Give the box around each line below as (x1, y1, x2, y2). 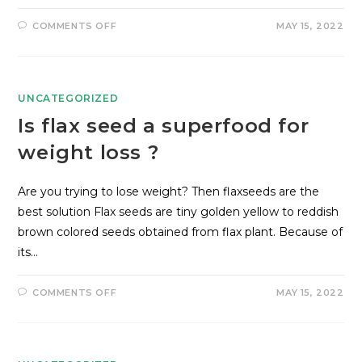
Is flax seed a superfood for (18, 114, 309, 137)
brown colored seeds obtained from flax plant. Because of (18, 225, 343, 239)
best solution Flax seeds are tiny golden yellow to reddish (18, 204, 339, 219)
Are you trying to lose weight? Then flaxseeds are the (18, 184, 320, 199)
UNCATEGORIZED (18, 92, 119, 104)
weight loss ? (18, 141, 159, 164)
